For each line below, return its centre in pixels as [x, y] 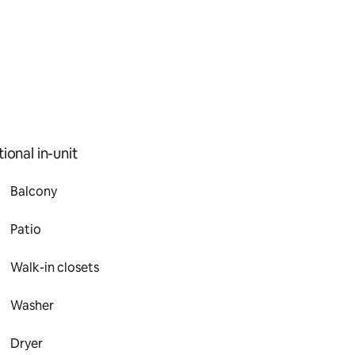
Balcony [34, 191]
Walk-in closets [55, 267]
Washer [32, 305]
